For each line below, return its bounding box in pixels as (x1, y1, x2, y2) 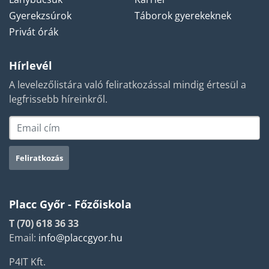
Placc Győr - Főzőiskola (9, 197, 131, 211)
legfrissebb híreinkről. (9, 92, 107, 106)
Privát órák (9, 25, 58, 38)
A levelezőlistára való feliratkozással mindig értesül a (9, 78, 246, 91)
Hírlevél (9, 58, 52, 73)
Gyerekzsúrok (9, 9, 71, 22)
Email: (9, 231, 38, 244)
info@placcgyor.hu (38, 231, 122, 244)
